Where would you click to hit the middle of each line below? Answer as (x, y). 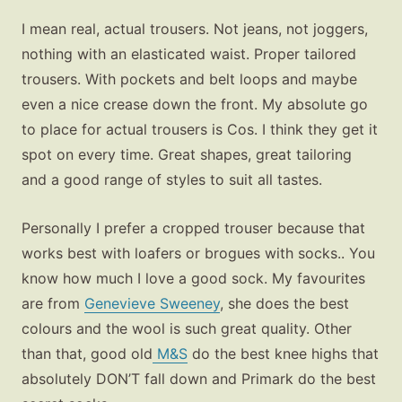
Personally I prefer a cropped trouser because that (193, 228)
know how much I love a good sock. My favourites (193, 278)
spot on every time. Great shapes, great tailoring (187, 155)
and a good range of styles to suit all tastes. (172, 180)
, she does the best (284, 303)
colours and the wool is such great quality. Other (187, 328)
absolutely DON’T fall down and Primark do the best (199, 379)
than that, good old (87, 354)
